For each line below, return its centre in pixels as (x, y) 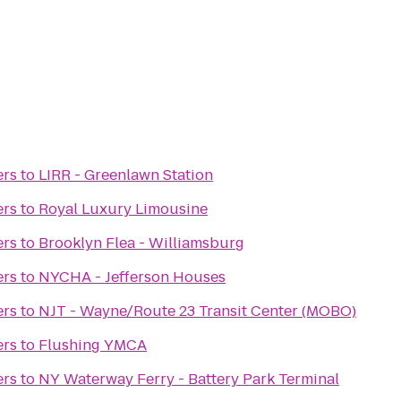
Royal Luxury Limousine (123, 209)
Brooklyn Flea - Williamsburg (141, 243)
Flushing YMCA (93, 345)
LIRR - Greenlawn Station (126, 175)
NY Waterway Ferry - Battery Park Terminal (189, 379)
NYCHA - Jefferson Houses (132, 277)
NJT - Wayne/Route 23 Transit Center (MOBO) (197, 311)
